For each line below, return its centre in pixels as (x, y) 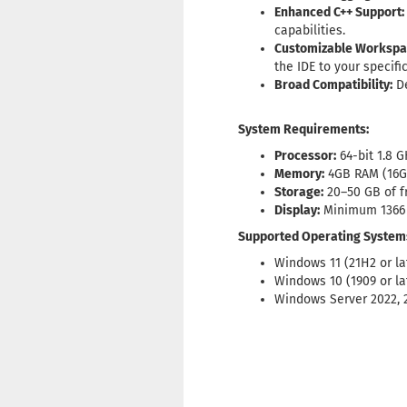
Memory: (299, 174)
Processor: (305, 156)
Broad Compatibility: (333, 85)
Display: (297, 211)
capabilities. (310, 31)
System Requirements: (303, 130)
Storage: (299, 193)
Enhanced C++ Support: (339, 13)
